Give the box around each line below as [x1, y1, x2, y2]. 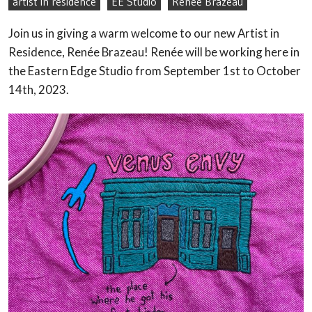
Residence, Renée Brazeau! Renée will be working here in [8, 44, 299, 59]
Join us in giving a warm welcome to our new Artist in [8, 25, 279, 40]
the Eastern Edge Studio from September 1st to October [8, 63, 301, 78]
